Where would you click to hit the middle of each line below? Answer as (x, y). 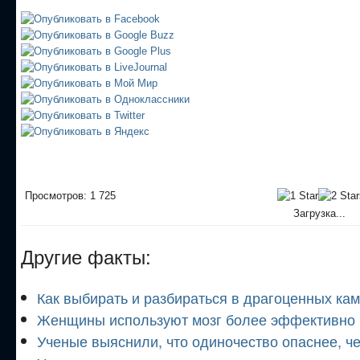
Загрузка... (318, 213)
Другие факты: (86, 256)
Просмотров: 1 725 (70, 196)
